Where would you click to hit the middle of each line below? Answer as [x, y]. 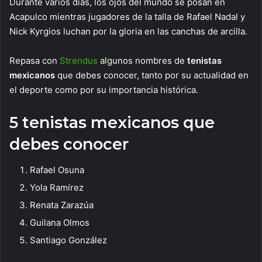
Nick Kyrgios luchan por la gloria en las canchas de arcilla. [128, 31]
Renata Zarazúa [62, 205]
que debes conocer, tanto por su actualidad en [152, 75]
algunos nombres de [142, 60]
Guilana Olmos [60, 223]
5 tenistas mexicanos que [112, 122]
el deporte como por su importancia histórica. [104, 89]
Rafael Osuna [57, 170]
